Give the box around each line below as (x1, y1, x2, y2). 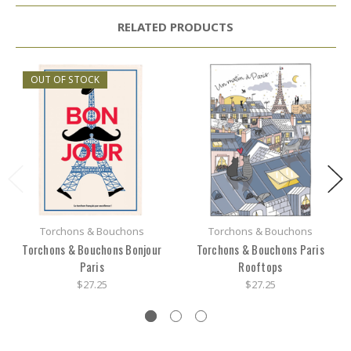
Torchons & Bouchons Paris (196, 241, 324, 259)
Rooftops (238, 258, 283, 276)
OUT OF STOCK (31, 73, 100, 86)
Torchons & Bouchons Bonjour (22, 241, 162, 259)
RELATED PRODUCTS (118, 19, 233, 35)
